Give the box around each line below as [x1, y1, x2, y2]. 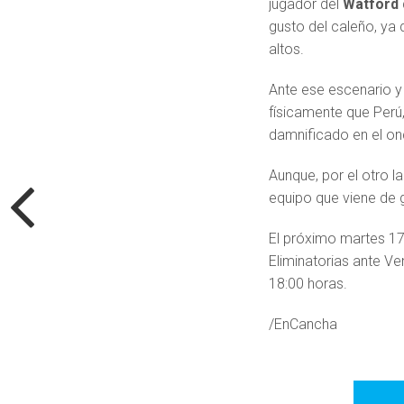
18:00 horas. [269, 275, 348, 293]
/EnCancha [269, 316, 338, 334]
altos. [269, 41, 305, 59]
